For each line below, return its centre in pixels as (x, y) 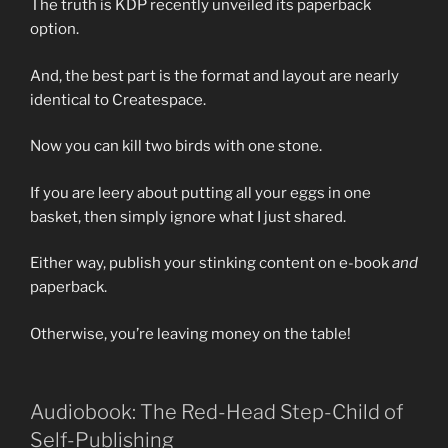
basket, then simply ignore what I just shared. (188, 216)
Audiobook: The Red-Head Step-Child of (216, 412)
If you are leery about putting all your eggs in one (200, 192)
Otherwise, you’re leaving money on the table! (190, 333)
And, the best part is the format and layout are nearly (214, 75)
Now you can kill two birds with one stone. (176, 146)
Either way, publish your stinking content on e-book (211, 263)
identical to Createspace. (118, 99)
